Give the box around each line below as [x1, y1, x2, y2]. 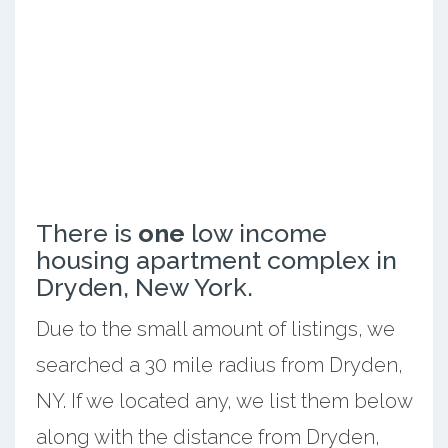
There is [35, 217, 138, 248]
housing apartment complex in [35, 244, 397, 275]
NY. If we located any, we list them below [35, 388, 412, 413]
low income [184, 217, 327, 248]
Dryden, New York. [35, 271, 253, 302]
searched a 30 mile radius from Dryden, [35, 352, 403, 377]
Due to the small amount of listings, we [35, 316, 395, 341]
